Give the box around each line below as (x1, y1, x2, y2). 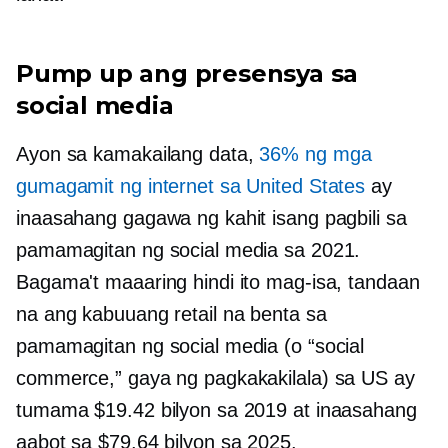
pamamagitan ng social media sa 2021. (16, 239, 361, 262)
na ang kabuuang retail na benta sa (16, 303, 327, 326)
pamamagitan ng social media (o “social (16, 335, 365, 358)
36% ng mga (259, 143, 372, 166)
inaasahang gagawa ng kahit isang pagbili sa (16, 207, 407, 230)
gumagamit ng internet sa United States (16, 175, 366, 198)
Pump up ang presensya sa (16, 59, 359, 89)
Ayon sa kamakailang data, (16, 143, 260, 166)
